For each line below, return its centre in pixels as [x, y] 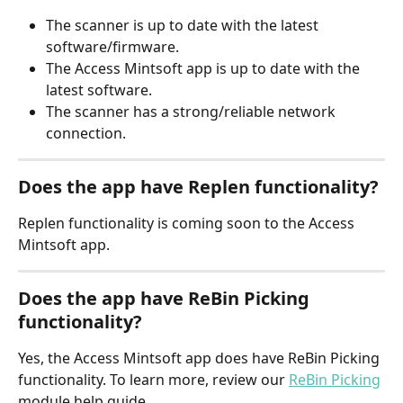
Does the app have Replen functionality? [198, 187]
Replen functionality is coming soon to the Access [188, 224]
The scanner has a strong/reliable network [193, 112]
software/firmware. [112, 47]
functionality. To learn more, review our [153, 380]
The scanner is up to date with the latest [184, 26]
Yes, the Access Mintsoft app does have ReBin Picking [201, 358]
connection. [86, 134]
